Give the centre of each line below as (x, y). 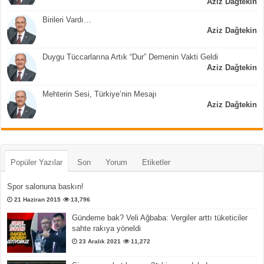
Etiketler (156, 163)
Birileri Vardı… (67, 20)
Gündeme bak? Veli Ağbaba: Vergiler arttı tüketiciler (160, 218)
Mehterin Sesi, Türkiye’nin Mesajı (100, 94)
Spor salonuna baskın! (46, 187)
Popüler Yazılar (37, 163)
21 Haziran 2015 (38, 200)
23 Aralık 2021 (100, 242)
